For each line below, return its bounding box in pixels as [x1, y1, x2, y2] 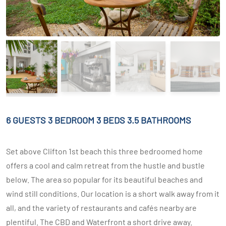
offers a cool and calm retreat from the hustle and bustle [6, 160, 205, 170]
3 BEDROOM [48, 115, 94, 126]
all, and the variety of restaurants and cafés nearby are [6, 203, 197, 212]
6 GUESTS [6, 115, 46, 126]
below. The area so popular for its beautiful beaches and [6, 175, 203, 184]
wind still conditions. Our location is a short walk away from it [6, 189, 219, 198]
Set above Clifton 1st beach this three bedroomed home [6, 146, 203, 156]
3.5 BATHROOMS [127, 115, 191, 126]
